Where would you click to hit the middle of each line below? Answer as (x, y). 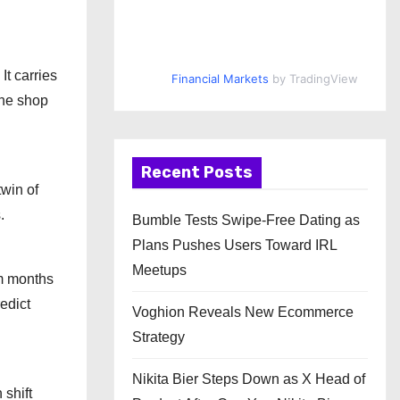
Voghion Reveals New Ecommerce (243, 312)
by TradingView (313, 79)
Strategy (158, 337)
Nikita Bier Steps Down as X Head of (249, 379)
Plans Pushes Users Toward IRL (234, 245)
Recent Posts (197, 172)
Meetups (159, 270)
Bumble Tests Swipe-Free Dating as (246, 220)
